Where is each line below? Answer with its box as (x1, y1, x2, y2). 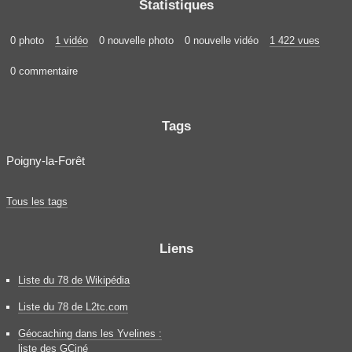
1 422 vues (269, 34, 320, 46)
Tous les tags (6, 195, 68, 207)
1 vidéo (55, 34, 88, 46)
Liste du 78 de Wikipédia (18, 273, 130, 286)
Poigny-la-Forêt (6, 153, 85, 167)
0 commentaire (10, 64, 78, 77)
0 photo (10, 34, 44, 46)
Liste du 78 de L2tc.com (18, 300, 128, 313)
